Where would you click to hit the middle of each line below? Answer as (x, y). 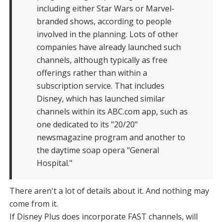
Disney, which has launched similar (101, 99)
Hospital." (54, 163)
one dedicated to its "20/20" (87, 125)
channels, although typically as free (102, 60)
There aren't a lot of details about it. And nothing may (109, 191)
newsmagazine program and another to (111, 138)
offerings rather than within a (92, 73)
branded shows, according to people (104, 22)
